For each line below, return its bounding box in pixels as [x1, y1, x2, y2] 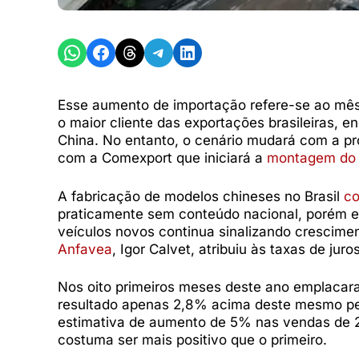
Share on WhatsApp [62, 39, 157, 63]
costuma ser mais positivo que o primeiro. [58, 332, 327, 349]
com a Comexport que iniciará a [58, 150, 267, 167]
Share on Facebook [91, 39, 179, 63]
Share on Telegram [148, 39, 233, 63]
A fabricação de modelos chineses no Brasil [58, 188, 344, 204]
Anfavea [58, 240, 112, 257]
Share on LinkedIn [177, 39, 253, 63]
